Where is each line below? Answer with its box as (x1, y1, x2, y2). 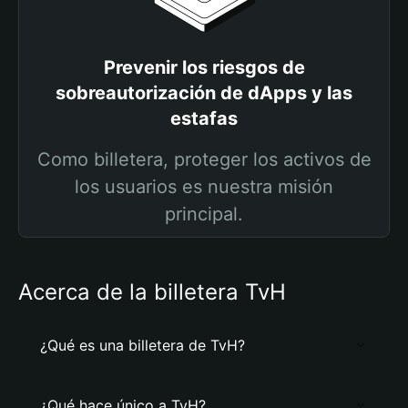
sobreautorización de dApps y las (56, 82, 352, 104)
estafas (170, 107, 238, 129)
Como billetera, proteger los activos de (36, 148, 372, 170)
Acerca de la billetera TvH (18, 279, 286, 305)
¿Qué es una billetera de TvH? (40, 336, 245, 354)
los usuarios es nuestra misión (75, 176, 333, 198)
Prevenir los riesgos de (103, 56, 305, 78)
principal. (165, 203, 243, 225)
